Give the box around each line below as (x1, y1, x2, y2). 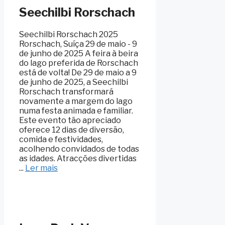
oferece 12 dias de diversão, (19, 125, 124, 135)
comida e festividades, (19, 134, 103, 144)
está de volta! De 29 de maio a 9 (19, 67, 137, 77)
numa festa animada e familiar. (19, 105, 133, 116)
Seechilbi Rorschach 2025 (19, 29, 118, 39)
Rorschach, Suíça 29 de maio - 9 (19, 39, 137, 49)
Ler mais (25, 163, 58, 173)
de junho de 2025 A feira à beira (19, 48, 138, 58)
